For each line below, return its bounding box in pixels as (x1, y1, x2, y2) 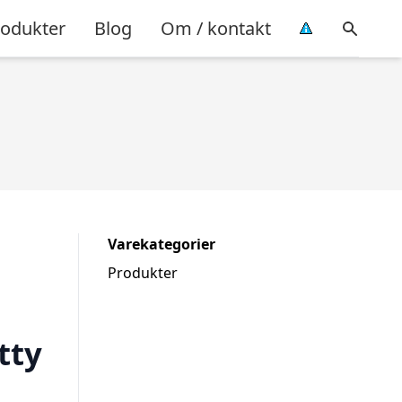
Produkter (108, 263, 178, 283)
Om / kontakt (161, 15, 271, 40)
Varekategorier (108, 234, 215, 254)
